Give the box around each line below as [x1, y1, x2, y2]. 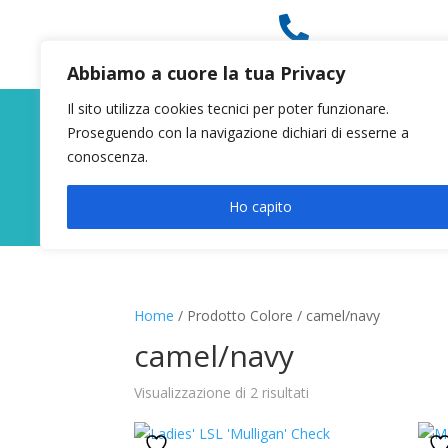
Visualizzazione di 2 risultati [134, 383, 310, 403]
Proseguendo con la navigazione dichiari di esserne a [67, 123, 409, 142]
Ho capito [228, 197, 292, 216]
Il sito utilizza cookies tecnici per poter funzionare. [67, 99, 389, 118]
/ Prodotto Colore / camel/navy [174, 306, 381, 326]
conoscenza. [67, 147, 148, 166]
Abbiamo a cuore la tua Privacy [67, 61, 345, 85]
